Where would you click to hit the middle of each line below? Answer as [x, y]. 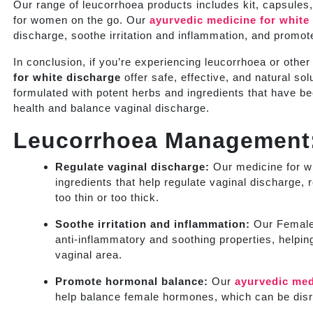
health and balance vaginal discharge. [111, 108]
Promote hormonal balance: [132, 281]
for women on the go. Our [80, 20]
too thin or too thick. [107, 197]
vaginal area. [89, 254]
